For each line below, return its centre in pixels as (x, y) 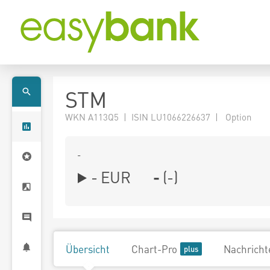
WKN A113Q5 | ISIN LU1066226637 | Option (158, 117)
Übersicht (88, 249)
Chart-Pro (154, 249)
